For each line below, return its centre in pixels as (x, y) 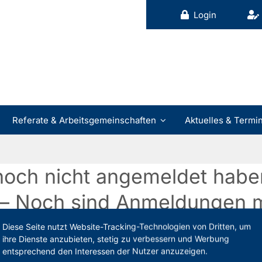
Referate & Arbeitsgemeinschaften (84, 120)
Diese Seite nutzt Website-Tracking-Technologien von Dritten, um (127, 226)
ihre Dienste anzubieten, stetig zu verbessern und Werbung (116, 239)
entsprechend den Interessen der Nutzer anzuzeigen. (105, 251)
